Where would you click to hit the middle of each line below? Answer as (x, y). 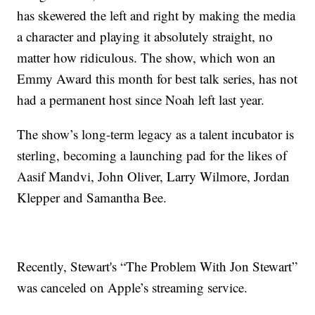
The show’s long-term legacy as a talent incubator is (156, 134)
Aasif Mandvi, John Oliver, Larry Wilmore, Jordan (154, 176)
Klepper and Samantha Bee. (92, 198)
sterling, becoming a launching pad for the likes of (152, 155)
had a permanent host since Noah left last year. (141, 100)
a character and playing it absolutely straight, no (145, 37)
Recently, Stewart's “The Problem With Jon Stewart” (157, 266)
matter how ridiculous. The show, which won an (147, 58)
